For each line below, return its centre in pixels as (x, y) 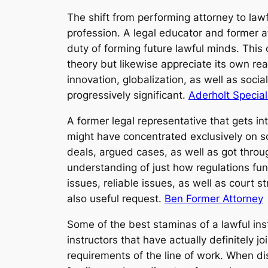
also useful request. (116, 198)
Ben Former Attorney (214, 198)
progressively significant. (128, 95)
